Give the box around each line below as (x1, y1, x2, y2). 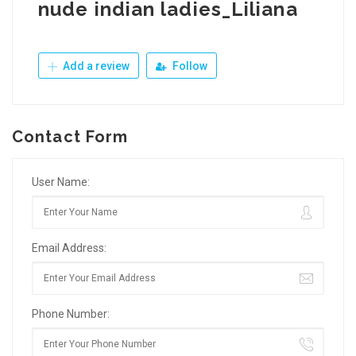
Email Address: (32, 242, 106, 254)
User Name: (32, 176, 90, 188)
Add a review (60, 60, 130, 72)
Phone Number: (32, 308, 110, 320)
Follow (170, 60, 207, 72)
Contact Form (12, 127, 129, 146)
